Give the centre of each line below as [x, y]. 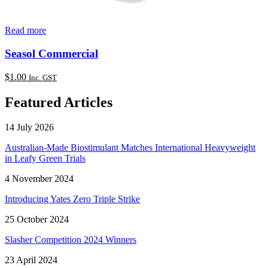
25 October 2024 [37, 220]
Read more [25, 31]
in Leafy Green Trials [45, 159]
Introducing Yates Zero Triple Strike [72, 199]
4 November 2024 [39, 179]
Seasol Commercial [51, 53]
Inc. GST [43, 77]
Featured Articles [59, 102]
